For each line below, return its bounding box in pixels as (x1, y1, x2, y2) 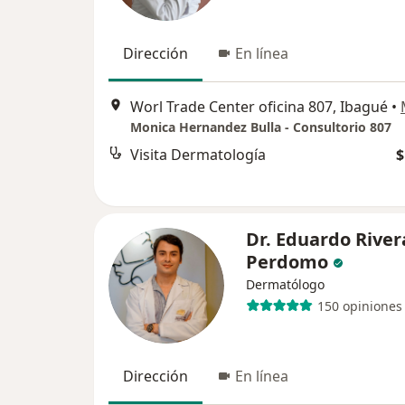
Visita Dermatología (130, 145, 266, 165)
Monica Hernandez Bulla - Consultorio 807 (130, 118, 391, 137)
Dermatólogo (246, 276, 325, 293)
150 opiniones (316, 297, 402, 315)
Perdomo (246, 250, 328, 274)
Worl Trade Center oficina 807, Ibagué (130, 97, 388, 118)
